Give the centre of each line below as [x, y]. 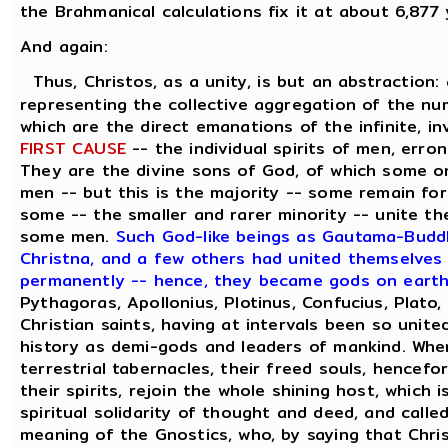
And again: [64, 47]
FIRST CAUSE [73, 149]
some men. [68, 237]
